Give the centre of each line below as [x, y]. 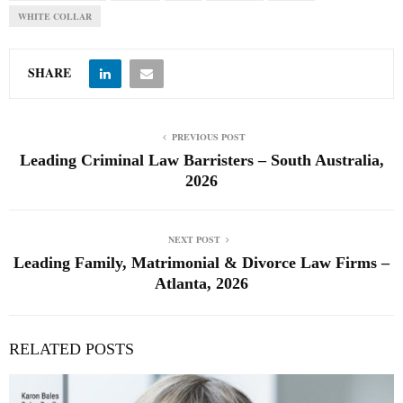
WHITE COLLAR [55, 17]
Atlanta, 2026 [201, 284]
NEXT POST [194, 240]
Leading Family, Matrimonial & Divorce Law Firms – [201, 263]
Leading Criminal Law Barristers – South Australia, [201, 161]
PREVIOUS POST [209, 137]
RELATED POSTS [72, 349]
